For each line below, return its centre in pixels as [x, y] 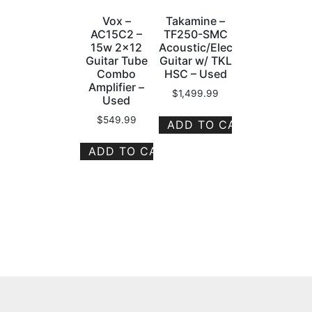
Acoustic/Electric [205, 47]
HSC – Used [195, 74]
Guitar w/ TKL [195, 61]
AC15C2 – [117, 34]
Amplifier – [117, 87]
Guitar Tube [116, 61]
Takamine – [196, 21]
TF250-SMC [195, 34]
